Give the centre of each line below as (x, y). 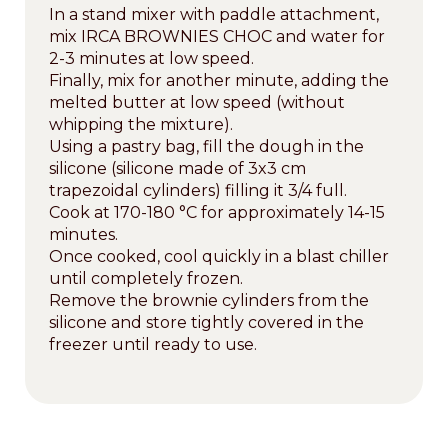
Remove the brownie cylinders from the (209, 300)
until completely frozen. (146, 278)
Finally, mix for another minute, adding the (219, 80)
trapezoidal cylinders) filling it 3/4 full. (198, 190)
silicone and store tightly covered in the (206, 322)
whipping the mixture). (141, 124)
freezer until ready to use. (153, 344)
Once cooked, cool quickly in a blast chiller (219, 256)
